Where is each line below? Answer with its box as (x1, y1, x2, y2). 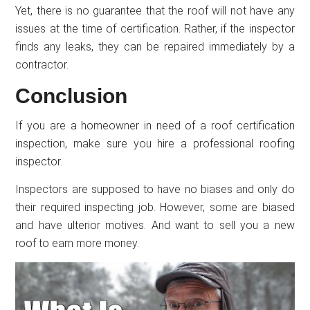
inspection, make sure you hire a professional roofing (15, 137, 295, 151)
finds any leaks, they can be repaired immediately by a (15, 40, 295, 54)
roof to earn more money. (15, 237, 140, 250)
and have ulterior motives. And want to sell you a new (15, 219, 295, 232)
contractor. (15, 58, 69, 72)
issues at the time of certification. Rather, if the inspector (15, 22, 295, 36)
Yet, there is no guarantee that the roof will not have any (15, 4, 295, 18)
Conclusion (15, 84, 128, 108)
